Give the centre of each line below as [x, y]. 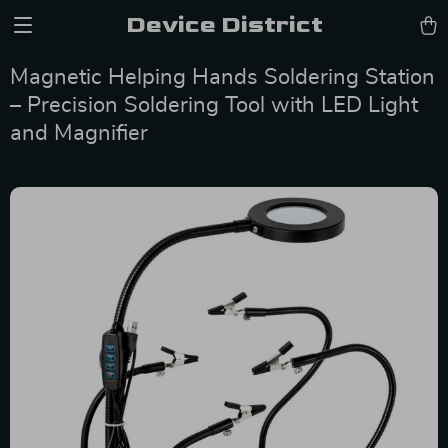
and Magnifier [79, 133]
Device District [224, 24]
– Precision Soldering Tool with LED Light [214, 105]
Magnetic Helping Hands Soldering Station [222, 77]
